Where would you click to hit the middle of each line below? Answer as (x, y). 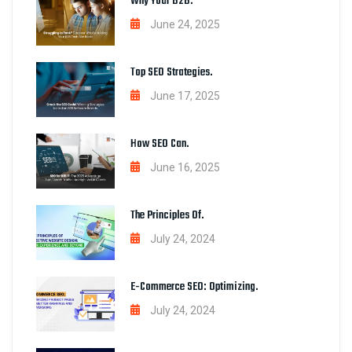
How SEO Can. (160, 145)
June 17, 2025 (185, 96)
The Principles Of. (167, 216)
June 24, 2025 (185, 25)
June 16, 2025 (185, 168)
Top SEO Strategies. (172, 73)
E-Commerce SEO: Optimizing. (194, 288)
